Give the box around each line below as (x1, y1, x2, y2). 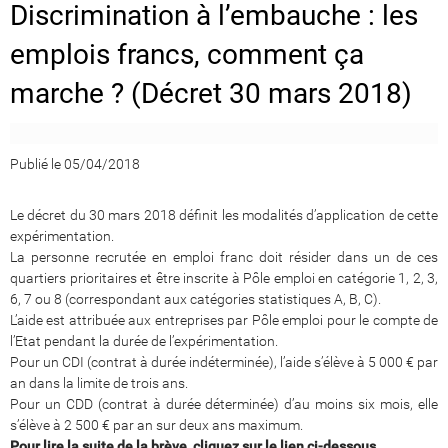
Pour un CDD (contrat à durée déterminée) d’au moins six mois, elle (10, 395, 438, 412)
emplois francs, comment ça (10, 37, 364, 71)
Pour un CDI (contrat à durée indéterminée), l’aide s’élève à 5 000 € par (10, 353, 438, 370)
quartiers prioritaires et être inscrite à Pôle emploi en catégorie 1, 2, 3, (10, 269, 438, 286)
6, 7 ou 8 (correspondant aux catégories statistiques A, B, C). (10, 290, 381, 307)
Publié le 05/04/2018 (10, 155, 140, 172)
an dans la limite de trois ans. (10, 374, 188, 391)
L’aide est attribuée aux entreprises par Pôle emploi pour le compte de (10, 311, 438, 328)
